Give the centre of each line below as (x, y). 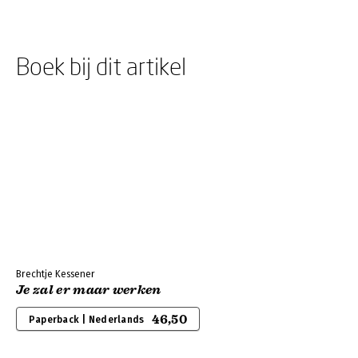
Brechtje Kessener (56, 274)
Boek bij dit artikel (101, 66)
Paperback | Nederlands (87, 320)
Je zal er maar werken (89, 290)
